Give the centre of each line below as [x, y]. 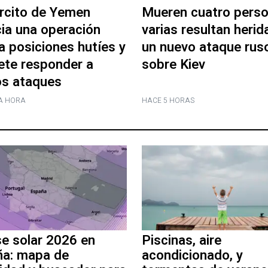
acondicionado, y [192, 256]
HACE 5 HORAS [168, 100]
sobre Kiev [173, 64]
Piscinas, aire [181, 241]
